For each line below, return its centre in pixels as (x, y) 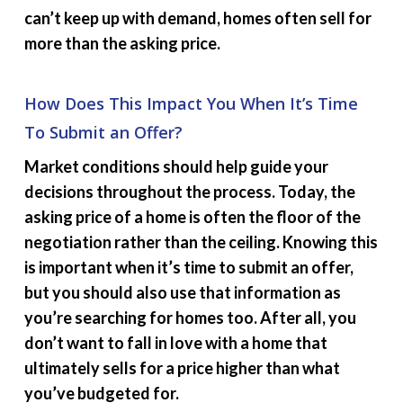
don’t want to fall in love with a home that (175, 343)
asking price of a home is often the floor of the (192, 217)
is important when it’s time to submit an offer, (188, 267)
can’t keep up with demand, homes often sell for (197, 18)
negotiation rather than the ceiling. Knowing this (201, 242)
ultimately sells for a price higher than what (182, 368)
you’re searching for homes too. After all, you (190, 318)
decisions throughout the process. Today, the (189, 192)
